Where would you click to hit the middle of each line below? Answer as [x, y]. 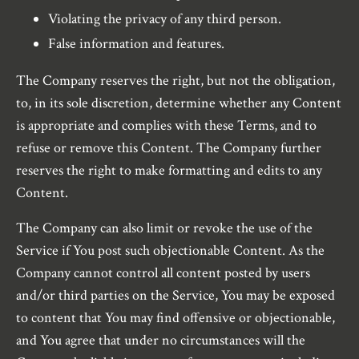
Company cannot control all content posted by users [163, 273]
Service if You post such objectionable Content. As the [170, 251]
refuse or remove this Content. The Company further [169, 148]
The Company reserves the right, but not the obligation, [175, 81]
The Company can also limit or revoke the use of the [164, 228]
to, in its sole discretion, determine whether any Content [179, 103]
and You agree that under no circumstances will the [161, 341]
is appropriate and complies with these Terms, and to [166, 126]
